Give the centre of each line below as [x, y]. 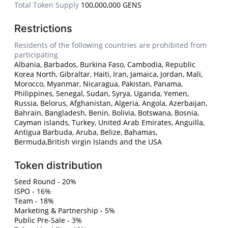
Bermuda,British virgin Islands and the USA [88, 142]
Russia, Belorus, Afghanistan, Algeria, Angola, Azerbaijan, [111, 103]
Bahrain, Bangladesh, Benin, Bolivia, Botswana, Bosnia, [107, 113]
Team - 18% [34, 201]
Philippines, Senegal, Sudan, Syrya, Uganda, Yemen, [102, 94]
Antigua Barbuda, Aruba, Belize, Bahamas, [86, 132]
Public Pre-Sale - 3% [48, 220]
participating [36, 55]
